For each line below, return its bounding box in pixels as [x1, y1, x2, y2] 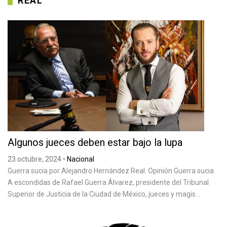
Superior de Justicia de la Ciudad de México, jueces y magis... [8, 190, 200, 199]
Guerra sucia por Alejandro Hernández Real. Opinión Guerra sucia [8, 167, 214, 175]
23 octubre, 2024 [8, 155, 61, 164]
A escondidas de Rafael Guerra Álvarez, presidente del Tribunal [8, 178, 209, 187]
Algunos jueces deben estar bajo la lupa [8, 136, 182, 149]
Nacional [67, 155, 94, 164]
